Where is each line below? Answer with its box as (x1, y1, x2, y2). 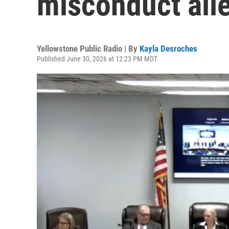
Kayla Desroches (140, 43, 197, 54)
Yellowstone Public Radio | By (37, 43, 140, 54)
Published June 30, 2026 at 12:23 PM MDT (37, 55, 157, 63)
